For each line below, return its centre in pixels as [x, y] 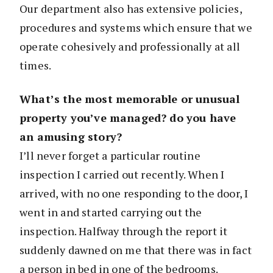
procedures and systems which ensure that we [136, 28]
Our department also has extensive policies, [131, 9]
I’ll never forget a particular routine [110, 156]
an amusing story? [71, 137]
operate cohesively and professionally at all [130, 47]
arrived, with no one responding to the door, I [134, 193]
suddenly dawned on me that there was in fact [136, 250]
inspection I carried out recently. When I [122, 175]
